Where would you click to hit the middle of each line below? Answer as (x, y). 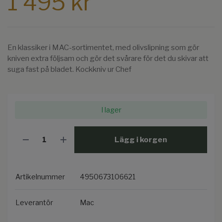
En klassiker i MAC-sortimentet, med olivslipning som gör (103, 48)
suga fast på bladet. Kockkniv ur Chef (69, 70)
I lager (111, 110)
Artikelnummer (40, 177)
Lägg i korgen (140, 139)
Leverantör (34, 203)
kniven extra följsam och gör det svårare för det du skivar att (108, 59)
